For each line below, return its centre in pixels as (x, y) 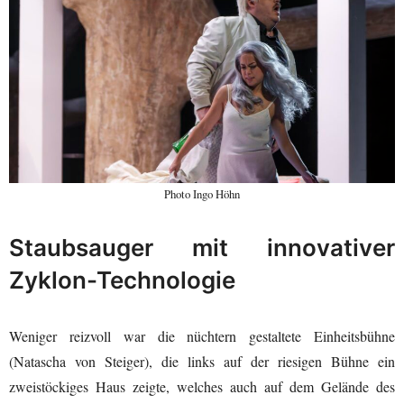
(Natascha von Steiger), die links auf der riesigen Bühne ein (202, 361)
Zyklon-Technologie (122, 280)
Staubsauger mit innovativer (202, 247)
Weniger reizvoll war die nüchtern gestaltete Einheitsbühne (202, 335)
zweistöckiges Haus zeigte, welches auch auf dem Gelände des (202, 386)
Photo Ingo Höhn (202, 193)
